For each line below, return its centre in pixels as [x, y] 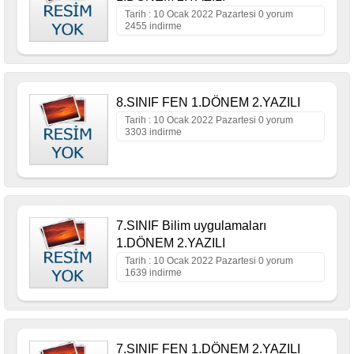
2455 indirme [153, 26]
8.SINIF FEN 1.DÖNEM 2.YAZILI [208, 102]
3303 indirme [153, 132]
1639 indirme [153, 273]
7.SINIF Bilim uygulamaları [191, 226]
